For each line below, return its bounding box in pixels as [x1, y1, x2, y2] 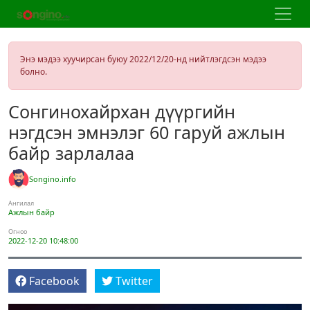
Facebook [29, 273, 80, 289]
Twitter [116, 273, 153, 289]
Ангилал [8, 199, 34, 208]
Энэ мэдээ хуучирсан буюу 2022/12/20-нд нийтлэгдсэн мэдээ [20, 53, 266, 65]
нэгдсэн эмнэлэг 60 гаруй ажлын [8, 120, 285, 144]
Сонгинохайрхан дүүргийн [8, 100, 235, 123]
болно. [20, 66, 47, 77]
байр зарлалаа [8, 141, 134, 165]
